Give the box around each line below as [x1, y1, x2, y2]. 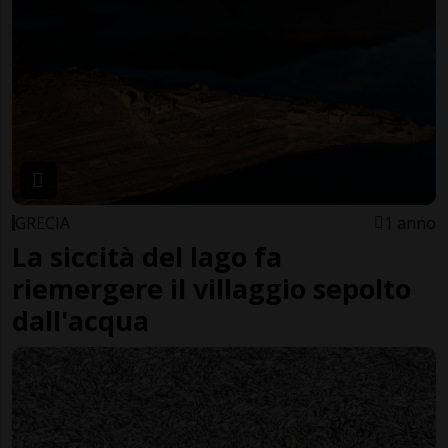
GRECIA [15, 211, 70, 234]
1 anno [384, 211, 436, 234]
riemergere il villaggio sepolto [12, 269, 411, 307]
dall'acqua [12, 301, 149, 339]
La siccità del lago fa [12, 237, 282, 275]
